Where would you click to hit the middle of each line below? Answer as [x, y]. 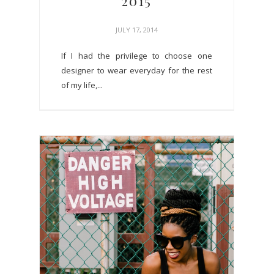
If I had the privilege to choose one [137, 56]
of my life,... [82, 85]
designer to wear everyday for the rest [137, 71]
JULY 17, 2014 [136, 30]
